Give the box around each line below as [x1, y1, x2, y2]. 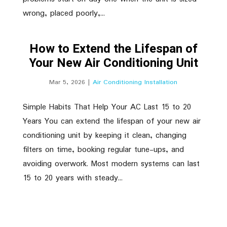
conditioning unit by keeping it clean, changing [22, 129, 186, 142]
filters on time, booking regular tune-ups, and [22, 143, 184, 156]
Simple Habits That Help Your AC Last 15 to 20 [22, 101, 191, 113]
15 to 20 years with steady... [22, 172, 123, 184]
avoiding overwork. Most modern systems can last [22, 158, 200, 170]
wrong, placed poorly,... [22, 7, 105, 20]
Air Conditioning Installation [93, 77, 178, 88]
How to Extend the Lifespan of [29, 40, 198, 58]
